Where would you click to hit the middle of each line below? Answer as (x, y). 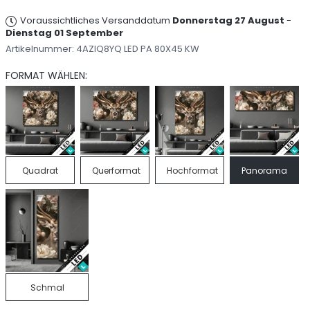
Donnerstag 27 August (228, 20)
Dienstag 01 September (64, 33)
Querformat (116, 171)
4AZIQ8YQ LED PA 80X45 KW (138, 49)
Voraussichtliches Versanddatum (96, 20)
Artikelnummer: (41, 49)
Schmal (47, 288)
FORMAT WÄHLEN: (46, 75)
